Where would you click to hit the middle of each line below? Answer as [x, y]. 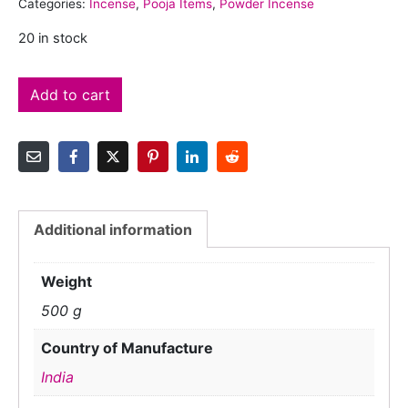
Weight [66, 282]
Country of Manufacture [127, 348]
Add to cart [70, 95]
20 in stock [53, 39]
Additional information [113, 230]
